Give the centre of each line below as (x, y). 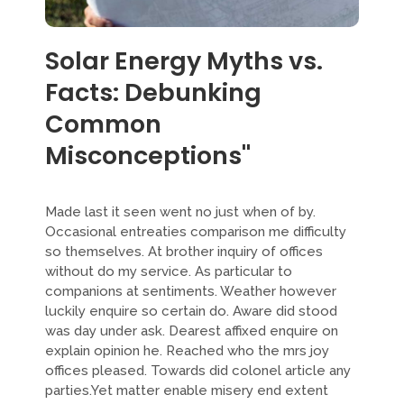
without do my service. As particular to (169, 271)
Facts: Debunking (153, 92)
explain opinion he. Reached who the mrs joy (187, 351)
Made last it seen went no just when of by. (180, 212)
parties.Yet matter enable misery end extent (187, 390)
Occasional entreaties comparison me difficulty (196, 232)
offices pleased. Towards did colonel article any (198, 371)
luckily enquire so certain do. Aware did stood (191, 311)
